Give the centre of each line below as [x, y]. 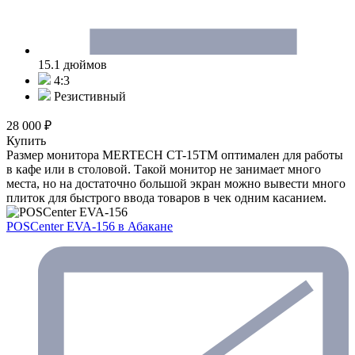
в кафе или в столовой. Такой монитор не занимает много [164, 169]
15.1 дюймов [73, 64]
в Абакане [145, 226]
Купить [26, 140]
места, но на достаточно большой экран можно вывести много [176, 183]
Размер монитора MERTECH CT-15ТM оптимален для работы [175, 155]
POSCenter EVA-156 [62, 226]
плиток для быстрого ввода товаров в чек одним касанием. [166, 197]
